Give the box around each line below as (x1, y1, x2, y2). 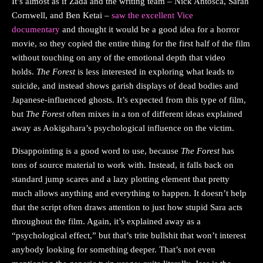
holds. (12, 66, 36, 76)
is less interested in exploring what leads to (77, 66, 234, 76)
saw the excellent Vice (112, 10, 193, 20)
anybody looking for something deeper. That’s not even (12, 244, 215, 254)
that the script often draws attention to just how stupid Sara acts (12, 202, 242, 212)
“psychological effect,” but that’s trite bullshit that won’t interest (12, 230, 246, 240)
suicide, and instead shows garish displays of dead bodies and (12, 80, 238, 90)
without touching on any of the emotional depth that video (12, 52, 225, 62)
